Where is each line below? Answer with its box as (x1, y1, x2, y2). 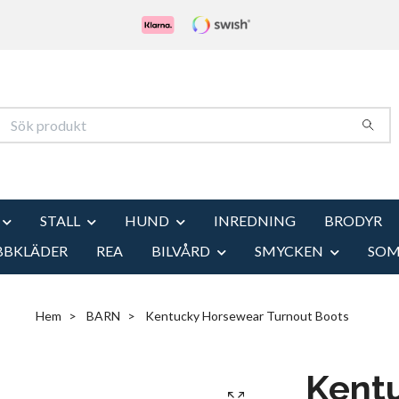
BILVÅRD (151, 241, 210, 259)
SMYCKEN (254, 241, 323, 259)
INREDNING (214, 212, 296, 229)
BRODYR (324, 212, 382, 229)
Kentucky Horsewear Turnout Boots (142, 307, 349, 323)
